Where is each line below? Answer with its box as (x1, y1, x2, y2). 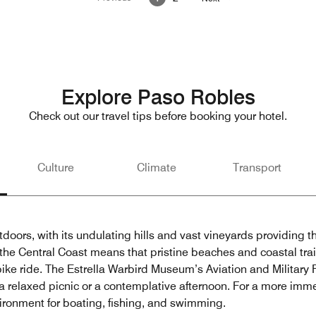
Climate (136, 161, 176, 175)
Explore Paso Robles (61, 85, 255, 110)
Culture (37, 161, 74, 175)
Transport (232, 161, 281, 175)
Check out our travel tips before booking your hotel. (29, 109, 287, 123)
